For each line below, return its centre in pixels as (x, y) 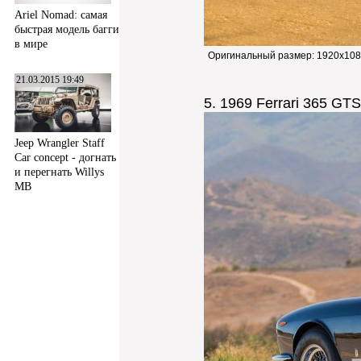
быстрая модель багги (67, 29)
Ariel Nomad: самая (61, 15)
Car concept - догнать (65, 157)
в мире (31, 44)
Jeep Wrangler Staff (60, 143)
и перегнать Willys (59, 172)
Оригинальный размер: (262, 56)
